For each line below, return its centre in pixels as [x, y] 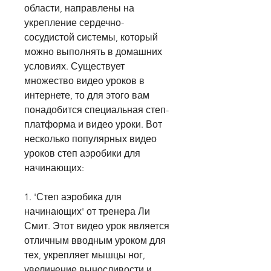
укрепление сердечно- [74, 23]
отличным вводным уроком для [95, 241]
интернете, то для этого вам [87, 96]
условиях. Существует [74, 67]
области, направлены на [79, 8]
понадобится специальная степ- [96, 110]
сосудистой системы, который [91, 38]
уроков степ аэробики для [82, 154]
